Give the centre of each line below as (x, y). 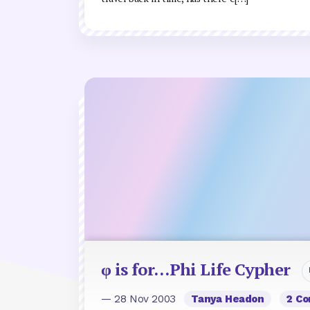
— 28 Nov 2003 (140, 299)
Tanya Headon (228, 299)
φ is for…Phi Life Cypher (196, 269)
